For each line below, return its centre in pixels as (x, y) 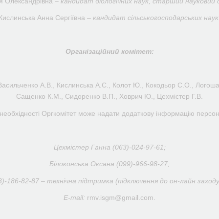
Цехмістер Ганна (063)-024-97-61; (109, 147)
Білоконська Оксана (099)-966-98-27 (109, 164)
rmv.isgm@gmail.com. (121, 197)
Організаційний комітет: (109, 51)
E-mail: (75, 197)
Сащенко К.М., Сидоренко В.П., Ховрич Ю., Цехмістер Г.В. (109, 96)
